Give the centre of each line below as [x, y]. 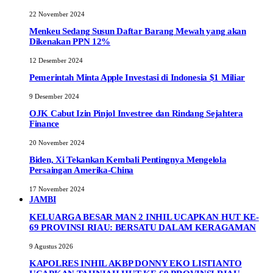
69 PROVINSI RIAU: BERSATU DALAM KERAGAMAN [143, 228]
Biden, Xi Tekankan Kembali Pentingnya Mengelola [128, 160]
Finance [44, 123]
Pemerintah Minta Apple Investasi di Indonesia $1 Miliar [137, 77]
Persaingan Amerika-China [82, 170]
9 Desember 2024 [54, 96]
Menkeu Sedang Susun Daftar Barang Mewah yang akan [138, 31]
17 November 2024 [57, 189]
